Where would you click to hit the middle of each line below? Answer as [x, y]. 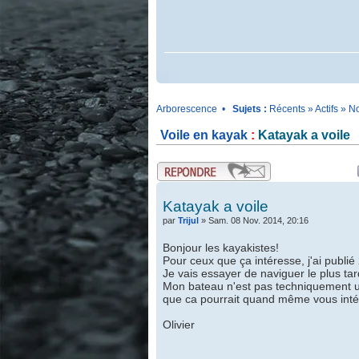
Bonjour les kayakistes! [220, 248]
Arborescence [186, 109]
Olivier [178, 325]
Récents [287, 109]
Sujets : [249, 109]
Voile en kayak [204, 135]
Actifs [326, 109]
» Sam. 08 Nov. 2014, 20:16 [253, 220]
